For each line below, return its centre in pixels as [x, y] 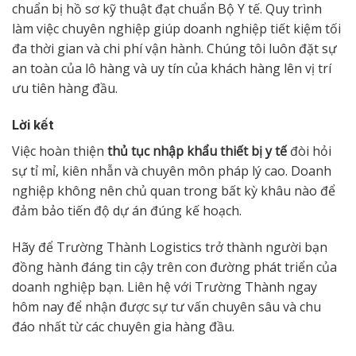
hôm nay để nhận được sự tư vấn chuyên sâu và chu [166, 306]
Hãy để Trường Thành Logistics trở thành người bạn [170, 247]
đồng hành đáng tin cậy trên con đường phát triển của [174, 267]
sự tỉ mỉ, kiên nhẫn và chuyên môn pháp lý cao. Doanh [172, 170]
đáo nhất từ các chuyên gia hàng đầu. [123, 326]
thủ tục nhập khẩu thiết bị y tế [197, 151]
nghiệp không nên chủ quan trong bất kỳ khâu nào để [174, 190]
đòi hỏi [309, 151]
